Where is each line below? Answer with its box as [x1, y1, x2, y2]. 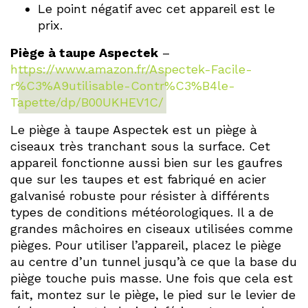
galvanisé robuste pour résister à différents [10, 188, 269, 203]
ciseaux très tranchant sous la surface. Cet [10, 139, 270, 154]
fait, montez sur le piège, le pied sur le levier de [10, 287, 296, 302]
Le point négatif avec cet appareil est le [38, 1, 275, 16]
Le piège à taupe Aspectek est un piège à [10, 122, 257, 137]
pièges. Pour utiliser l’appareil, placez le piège [10, 238, 281, 253]
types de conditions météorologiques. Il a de [10, 205, 274, 220]
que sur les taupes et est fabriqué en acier [10, 172, 266, 187]
